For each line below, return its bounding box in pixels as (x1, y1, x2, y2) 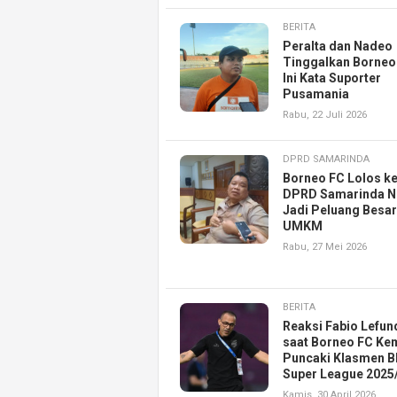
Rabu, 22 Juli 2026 (283, 109, 367, 121)
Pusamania (283, 87, 349, 102)
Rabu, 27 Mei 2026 (283, 241, 367, 253)
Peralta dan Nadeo (283, 39, 393, 54)
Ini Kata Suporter (283, 71, 381, 86)
